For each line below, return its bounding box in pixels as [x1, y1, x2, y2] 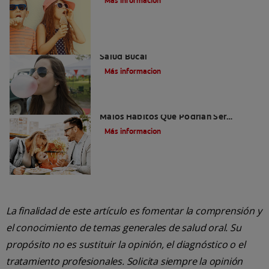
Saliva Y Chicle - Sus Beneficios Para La [100, 40, 257, 52]
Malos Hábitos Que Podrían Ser [100, 111, 227, 122]
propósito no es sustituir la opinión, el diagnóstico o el [6, 238, 246, 252]
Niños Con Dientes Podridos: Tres [100, 100, 234, 112]
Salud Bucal [100, 51, 148, 62]
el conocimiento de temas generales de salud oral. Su [6, 221, 241, 235]
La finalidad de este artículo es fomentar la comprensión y [6, 204, 262, 218]
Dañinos [100, 122, 133, 133]
